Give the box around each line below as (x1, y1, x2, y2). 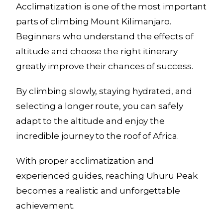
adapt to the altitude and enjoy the (16, 116, 165, 126)
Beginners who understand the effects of (16, 31, 194, 42)
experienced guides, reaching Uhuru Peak (16, 171, 198, 181)
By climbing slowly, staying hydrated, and (16, 86, 192, 97)
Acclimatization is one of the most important (16, 1, 207, 12)
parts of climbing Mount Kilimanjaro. (16, 16, 171, 27)
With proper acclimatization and (16, 156, 154, 166)
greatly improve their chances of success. (16, 61, 193, 72)
